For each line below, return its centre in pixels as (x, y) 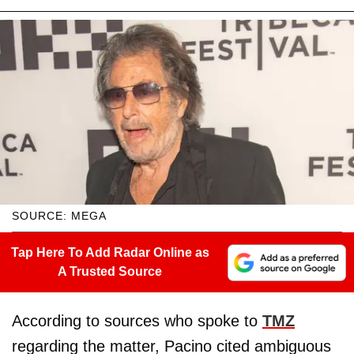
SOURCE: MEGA (59, 216)
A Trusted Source (110, 272)
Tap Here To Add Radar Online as (110, 253)
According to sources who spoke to (137, 321)
